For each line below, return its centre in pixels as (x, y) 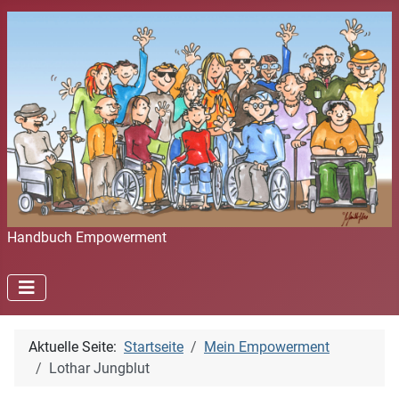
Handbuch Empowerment (87, 238)
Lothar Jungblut (99, 369)
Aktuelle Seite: (76, 347)
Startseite (154, 347)
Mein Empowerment (267, 347)
